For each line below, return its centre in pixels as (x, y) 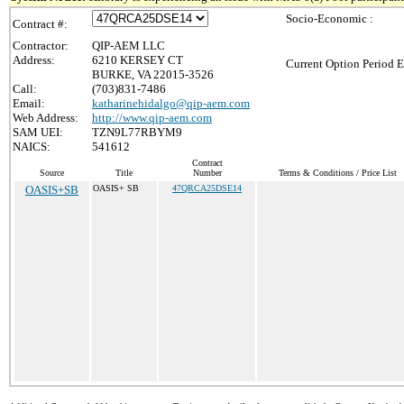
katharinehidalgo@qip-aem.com (171, 103)
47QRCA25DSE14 (207, 188)
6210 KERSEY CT (138, 60)
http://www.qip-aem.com (152, 118)
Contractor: (41, 46)
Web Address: (46, 118)
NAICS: (32, 147)
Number (207, 173)
